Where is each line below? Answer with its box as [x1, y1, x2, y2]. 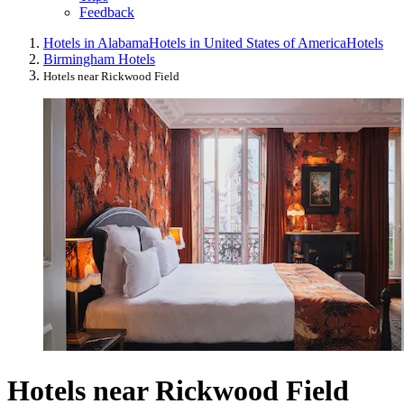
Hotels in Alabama [43, 35, 149, 51]
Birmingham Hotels [43, 51, 155, 68]
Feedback [79, 5, 134, 21]
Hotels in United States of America [149, 35, 346, 51]
